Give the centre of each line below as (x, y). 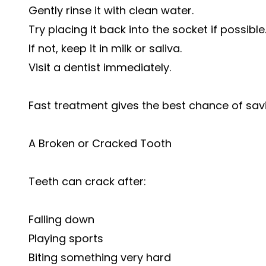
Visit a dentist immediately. (100, 67)
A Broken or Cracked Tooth (100, 143)
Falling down (61, 219)
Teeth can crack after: (87, 181)
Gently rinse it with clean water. (111, 10)
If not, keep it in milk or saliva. (105, 48)
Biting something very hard (100, 257)
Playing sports (66, 238)
